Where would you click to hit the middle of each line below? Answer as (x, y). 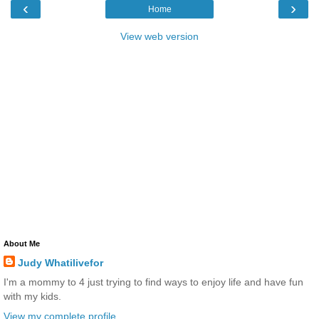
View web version (159, 37)
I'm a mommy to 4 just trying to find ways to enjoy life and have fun (153, 282)
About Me (22, 244)
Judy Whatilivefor (61, 263)
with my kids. (32, 297)
